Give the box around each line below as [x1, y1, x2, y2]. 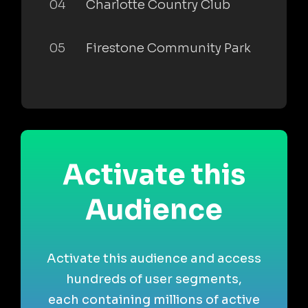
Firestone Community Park [86, 40, 251, 56]
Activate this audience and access [47, 250, 261, 266]
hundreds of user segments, [66, 271, 242, 287]
